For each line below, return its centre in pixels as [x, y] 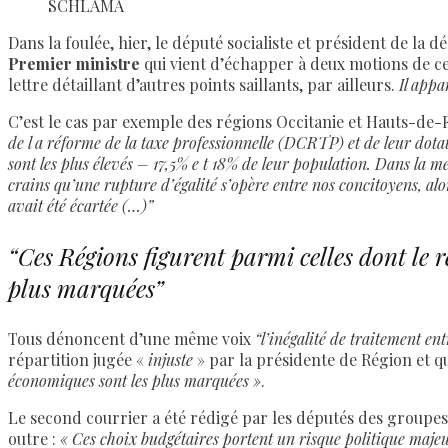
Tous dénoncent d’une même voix [131, 339]
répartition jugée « [78, 360]
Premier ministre [74, 63]
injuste [170, 360]
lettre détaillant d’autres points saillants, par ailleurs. [201, 84]
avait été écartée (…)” [80, 205]
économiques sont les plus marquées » [134, 381]
